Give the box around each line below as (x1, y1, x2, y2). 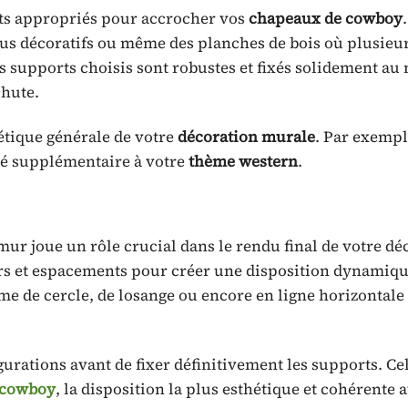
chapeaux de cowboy (249, 6, 403, 29)
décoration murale (178, 125, 315, 148)
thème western (189, 149, 298, 172)
